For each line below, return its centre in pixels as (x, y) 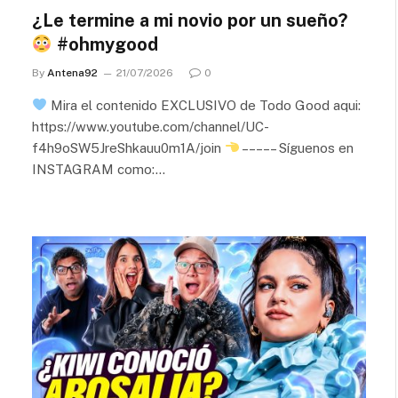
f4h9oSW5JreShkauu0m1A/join (128, 147)
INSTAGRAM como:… (99, 169)
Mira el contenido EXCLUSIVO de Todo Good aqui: (204, 105)
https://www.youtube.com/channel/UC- (151, 126)
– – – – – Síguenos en (297, 147)
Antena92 (72, 72)
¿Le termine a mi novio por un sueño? (190, 20)
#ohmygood (105, 44)
